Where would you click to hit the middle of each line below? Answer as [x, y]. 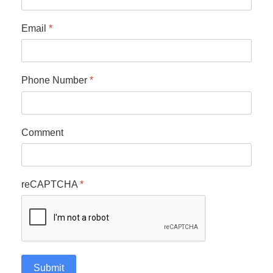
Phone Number [55, 80]
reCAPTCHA [51, 184]
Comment [42, 132]
